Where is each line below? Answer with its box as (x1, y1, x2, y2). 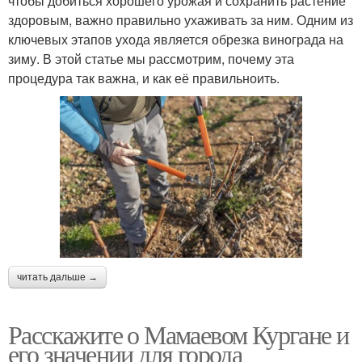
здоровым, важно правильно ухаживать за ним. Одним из (8, 10, 353, 29)
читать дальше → (17, 271, 98, 283)
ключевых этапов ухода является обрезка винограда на (8, 29, 343, 48)
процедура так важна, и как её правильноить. (8, 68, 280, 87)
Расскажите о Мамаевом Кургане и (8, 316, 349, 351)
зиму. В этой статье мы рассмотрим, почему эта (8, 48, 294, 68)
